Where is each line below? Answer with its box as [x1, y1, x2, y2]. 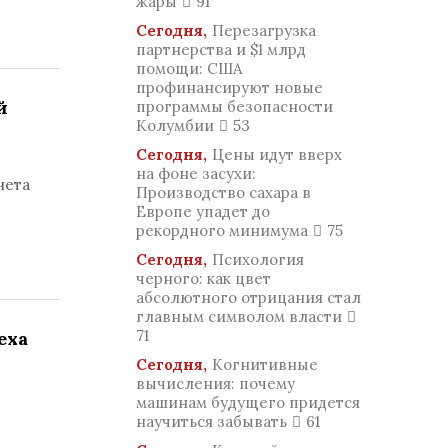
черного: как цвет [136, 269, 271, 288]
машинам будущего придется [136, 393, 360, 412]
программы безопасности [136, 97, 333, 116]
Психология [212, 250, 304, 269]
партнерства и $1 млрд [136, 40, 306, 59]
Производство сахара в [136, 183, 311, 202]
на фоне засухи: [136, 164, 256, 183]
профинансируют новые [136, 78, 323, 97]
